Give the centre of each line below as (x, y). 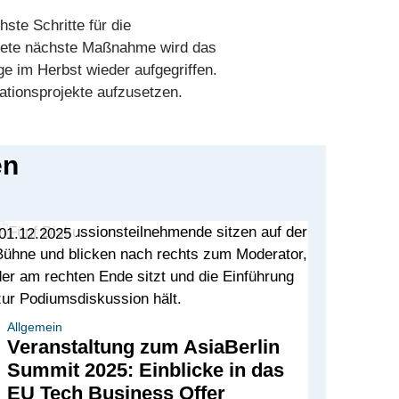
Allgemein (34, 327)
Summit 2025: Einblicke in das (145, 370)
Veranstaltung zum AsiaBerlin (143, 347)
